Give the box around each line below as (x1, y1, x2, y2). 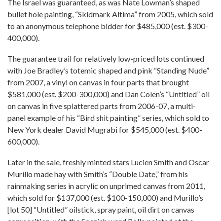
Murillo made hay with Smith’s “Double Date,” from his (7, 169, 188, 179)
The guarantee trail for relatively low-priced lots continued (7, 54, 204, 63)
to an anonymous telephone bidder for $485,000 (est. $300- (7, 21, 208, 31)
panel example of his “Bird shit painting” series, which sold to (7, 113, 209, 122)
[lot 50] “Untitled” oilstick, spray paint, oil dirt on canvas (7, 205, 194, 214)
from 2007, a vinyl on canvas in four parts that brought (7, 77, 189, 87)
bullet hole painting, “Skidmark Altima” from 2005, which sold (7, 9, 213, 19)
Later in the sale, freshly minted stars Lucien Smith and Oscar (7, 157, 209, 167)
